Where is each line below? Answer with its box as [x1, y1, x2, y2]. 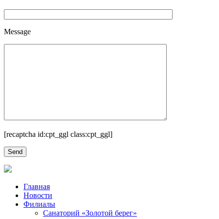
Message [4, 27, 31, 36]
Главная [23, 182, 50, 191]
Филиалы [23, 200, 55, 209]
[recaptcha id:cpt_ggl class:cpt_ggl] [4, 130, 112, 139]
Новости [23, 191, 52, 200]
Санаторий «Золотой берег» [43, 209, 137, 218]
